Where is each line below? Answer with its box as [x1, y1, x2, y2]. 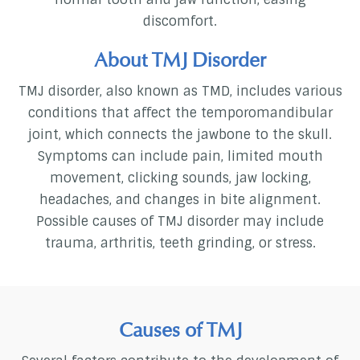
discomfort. [143, 13, 217, 31]
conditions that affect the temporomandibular [27, 104, 333, 122]
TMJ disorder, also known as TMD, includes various [18, 83, 342, 100]
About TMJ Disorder [94, 48, 266, 73]
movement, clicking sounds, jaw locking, [49, 170, 311, 187]
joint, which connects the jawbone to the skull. [28, 126, 332, 144]
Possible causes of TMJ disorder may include [36, 213, 324, 231]
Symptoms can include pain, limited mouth [37, 148, 323, 166]
